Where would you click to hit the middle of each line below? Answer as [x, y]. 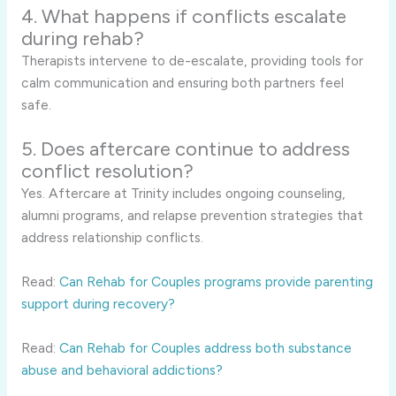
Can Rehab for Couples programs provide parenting [216, 282]
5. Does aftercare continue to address [185, 149]
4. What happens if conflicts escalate [183, 17]
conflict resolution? [107, 171]
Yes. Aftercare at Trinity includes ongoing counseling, [183, 194]
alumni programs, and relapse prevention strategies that [192, 216]
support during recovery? [98, 304]
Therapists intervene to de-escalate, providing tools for [192, 61]
